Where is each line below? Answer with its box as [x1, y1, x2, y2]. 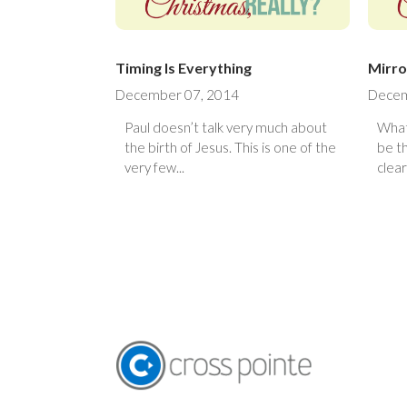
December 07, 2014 [115, 85, 239, 103]
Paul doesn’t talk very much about [124, 118, 327, 135]
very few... [124, 158, 184, 175]
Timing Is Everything [115, 58, 252, 76]
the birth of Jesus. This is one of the [124, 138, 234, 155]
